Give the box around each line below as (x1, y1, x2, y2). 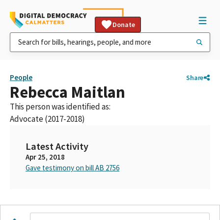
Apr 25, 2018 (26, 152, 65, 162)
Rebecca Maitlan (10, 82, 125, 102)
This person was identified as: (10, 101, 110, 112)
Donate (112, 20, 135, 29)
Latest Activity (26, 140, 88, 153)
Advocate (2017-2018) (10, 113, 85, 124)
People (10, 73, 32, 82)
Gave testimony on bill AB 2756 (26, 163, 119, 172)
